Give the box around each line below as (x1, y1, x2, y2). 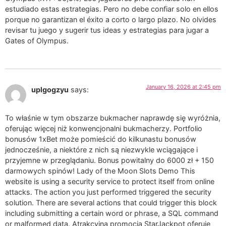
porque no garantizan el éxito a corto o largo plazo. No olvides (5, 15, 216, 24)
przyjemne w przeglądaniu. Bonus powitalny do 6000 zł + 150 (5, 156, 214, 165)
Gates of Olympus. (5, 36, 69, 45)
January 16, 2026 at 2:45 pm (146, 83, 221, 90)
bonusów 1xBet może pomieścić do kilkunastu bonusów (5, 135, 196, 144)
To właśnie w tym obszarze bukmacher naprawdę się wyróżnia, (5, 114, 220, 123)
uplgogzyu (31, 85, 69, 94)
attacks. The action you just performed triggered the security (5, 188, 211, 197)
